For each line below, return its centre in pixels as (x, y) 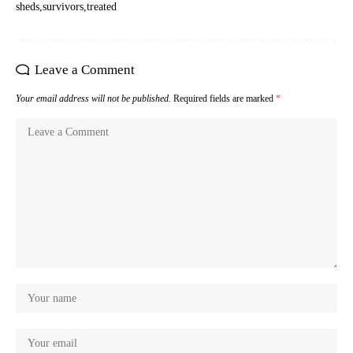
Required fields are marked (225, 98)
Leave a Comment (85, 69)
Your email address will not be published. (93, 98)
